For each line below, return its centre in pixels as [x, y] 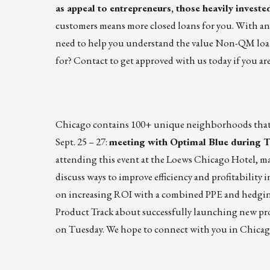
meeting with [140, 142]
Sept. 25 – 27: [82, 142]
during [246, 142]
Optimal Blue [199, 142]
